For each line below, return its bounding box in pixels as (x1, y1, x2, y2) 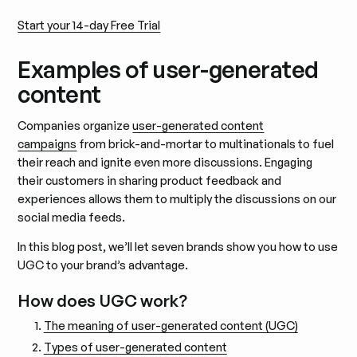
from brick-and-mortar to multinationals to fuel (76, 135, 335, 151)
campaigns (18, 135, 77, 151)
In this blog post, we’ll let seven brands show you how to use (18, 239, 339, 255)
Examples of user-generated (18, 54, 319, 84)
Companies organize (18, 117, 133, 133)
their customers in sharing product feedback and (18, 172, 282, 188)
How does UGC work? (18, 289, 188, 311)
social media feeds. (18, 209, 126, 225)
